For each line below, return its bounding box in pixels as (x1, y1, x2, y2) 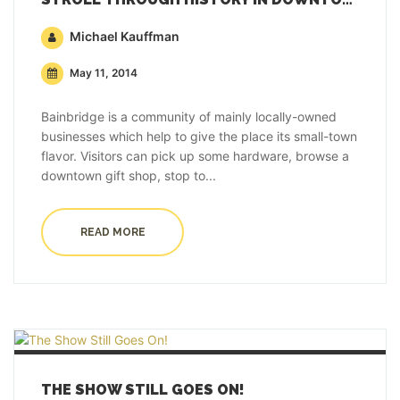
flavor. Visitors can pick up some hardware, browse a (41, 148, 349, 164)
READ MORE (79, 226, 146, 239)
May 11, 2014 (67, 66, 137, 80)
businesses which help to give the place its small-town (41, 129, 357, 145)
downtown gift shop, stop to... (41, 168, 216, 184)
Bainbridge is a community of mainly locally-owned (41, 109, 337, 125)
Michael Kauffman (67, 29, 179, 45)
